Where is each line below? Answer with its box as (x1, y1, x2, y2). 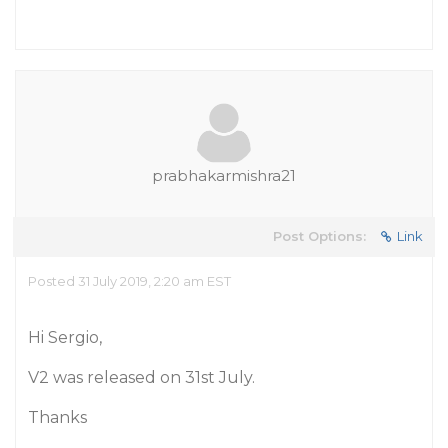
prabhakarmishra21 (152, 166, 296, 185)
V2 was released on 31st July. (28, 368, 255, 387)
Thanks (28, 408, 87, 427)
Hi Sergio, (28, 328, 102, 347)
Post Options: (273, 228, 366, 244)
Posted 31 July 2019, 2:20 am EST (28, 273, 231, 289)
